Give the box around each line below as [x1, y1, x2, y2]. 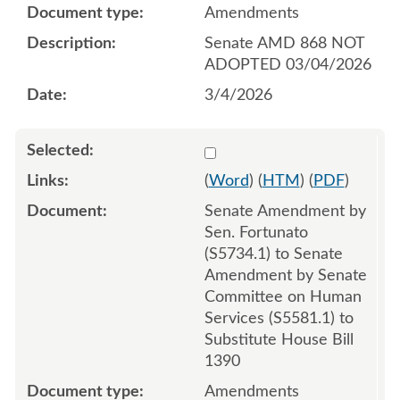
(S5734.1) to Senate [204, 246, 343, 262]
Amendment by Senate [204, 267, 367, 284]
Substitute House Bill [204, 331, 354, 348]
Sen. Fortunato [204, 224, 308, 241]
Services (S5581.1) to [204, 310, 354, 327]
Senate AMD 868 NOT [204, 35, 365, 52]
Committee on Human [204, 288, 362, 305]
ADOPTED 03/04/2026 [204, 56, 371, 73]
